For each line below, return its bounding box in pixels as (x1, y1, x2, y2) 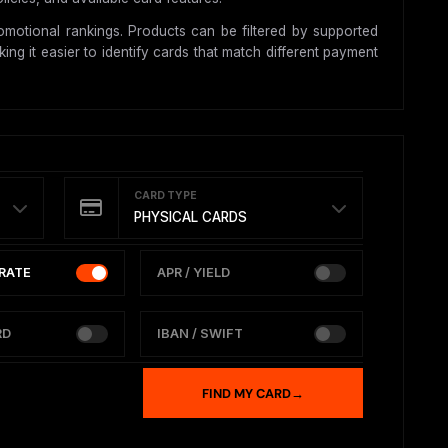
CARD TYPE (133, 189, 197, 203)
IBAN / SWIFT (156, 326, 243, 342)
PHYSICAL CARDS (133, 209, 247, 226)
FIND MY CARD (202, 384, 291, 402)
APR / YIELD (156, 265, 230, 281)
